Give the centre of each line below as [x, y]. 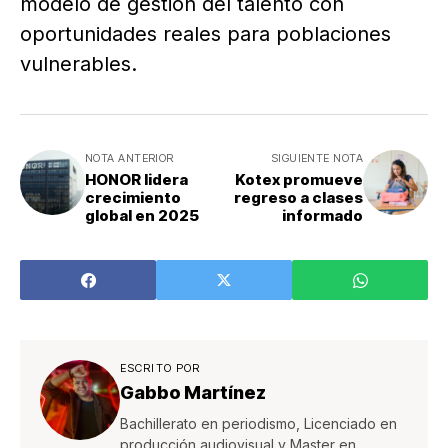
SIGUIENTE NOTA [316, 158]
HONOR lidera [136, 180]
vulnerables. [78, 64]
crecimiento [133, 198]
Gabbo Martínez [193, 393]
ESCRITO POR [160, 368]
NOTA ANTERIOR [129, 158]
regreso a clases [298, 198]
